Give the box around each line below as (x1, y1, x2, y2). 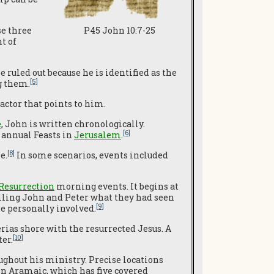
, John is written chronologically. (1, 118, 145, 130)
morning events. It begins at (54, 180, 179, 192)
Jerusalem (74, 129, 121, 141)
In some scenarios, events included (15, 149, 168, 161)
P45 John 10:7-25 (84, 24, 155, 37)
